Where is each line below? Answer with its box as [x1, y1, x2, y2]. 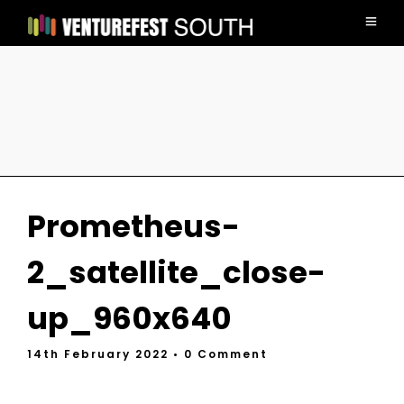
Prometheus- [27, 205, 240, 248]
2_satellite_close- [27, 251, 326, 294]
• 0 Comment [173, 346, 268, 362]
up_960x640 [27, 297, 232, 340]
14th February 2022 [27, 346, 173, 362]
